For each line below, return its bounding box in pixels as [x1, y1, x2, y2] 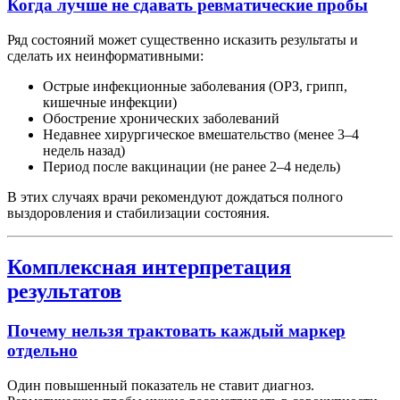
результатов [7, 279, 121, 304]
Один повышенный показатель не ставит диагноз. [7, 377, 314, 393]
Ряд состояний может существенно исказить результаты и [7, 32, 358, 48]
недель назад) [43, 143, 125, 159]
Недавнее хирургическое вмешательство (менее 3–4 [43, 127, 359, 143]
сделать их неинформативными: [7, 48, 204, 64]
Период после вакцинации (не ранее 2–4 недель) [43, 159, 340, 175]
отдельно [7, 340, 78, 360]
